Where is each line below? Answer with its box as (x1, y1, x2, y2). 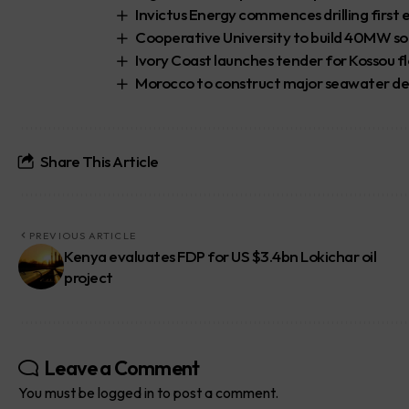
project (64, 267, 113, 288)
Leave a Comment (44, 355, 200, 382)
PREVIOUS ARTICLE (29, 229, 136, 243)
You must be (18, 383, 98, 403)
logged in (98, 383, 154, 403)
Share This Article (39, 152, 159, 172)
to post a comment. (154, 383, 278, 403)
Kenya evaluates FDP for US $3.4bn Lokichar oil (64, 246, 377, 267)
